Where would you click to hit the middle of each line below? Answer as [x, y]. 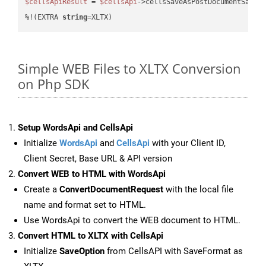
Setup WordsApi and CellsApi [75, 128]
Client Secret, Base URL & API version [98, 159]
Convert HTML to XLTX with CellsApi [91, 236]
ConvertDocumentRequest [111, 190]
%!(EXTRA [44, 17]
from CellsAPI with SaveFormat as [174, 251]
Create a [42, 190]
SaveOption [82, 251]
